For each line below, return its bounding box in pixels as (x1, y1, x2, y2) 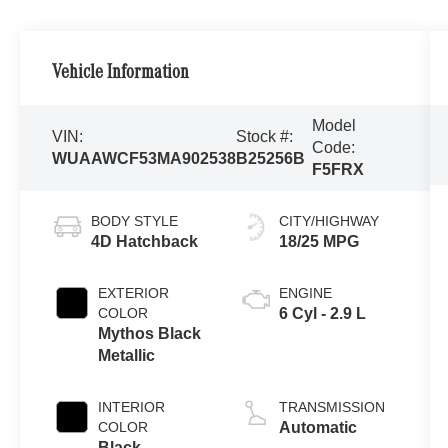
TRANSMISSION (278, 398, 385, 415)
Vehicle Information (52, 64, 190, 85)
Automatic (278, 418, 357, 436)
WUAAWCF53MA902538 (52, 150, 237, 167)
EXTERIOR (98, 284, 170, 301)
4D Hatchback (91, 232, 199, 250)
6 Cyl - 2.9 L (278, 304, 366, 322)
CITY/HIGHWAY (278, 212, 379, 229)
